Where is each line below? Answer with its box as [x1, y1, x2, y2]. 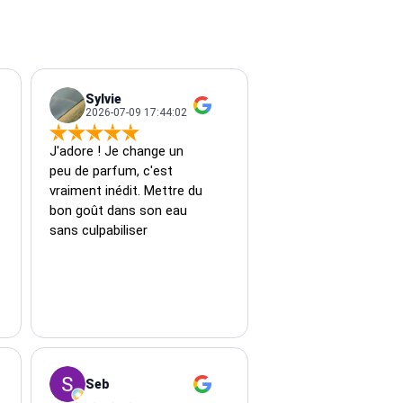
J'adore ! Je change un [49, 142, 187, 159]
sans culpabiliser [49, 221, 148, 238]
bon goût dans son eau [49, 201, 191, 219]
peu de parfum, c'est [49, 162, 176, 179]
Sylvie [85, 91, 121, 106]
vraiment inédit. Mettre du [49, 182, 206, 199]
